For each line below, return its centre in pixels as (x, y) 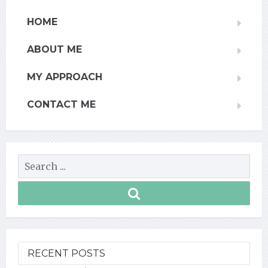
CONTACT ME (61, 104)
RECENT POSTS (66, 253)
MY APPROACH (65, 77)
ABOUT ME (54, 49)
